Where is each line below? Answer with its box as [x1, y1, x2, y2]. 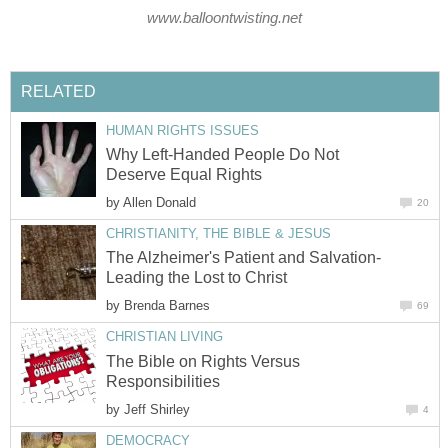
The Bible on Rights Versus [106, 352, 300, 370]
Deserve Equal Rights [106, 165, 262, 183]
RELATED [21, 82, 96, 100]
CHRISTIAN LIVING [106, 329, 223, 345]
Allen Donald [123, 195, 196, 210]
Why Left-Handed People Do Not [106, 145, 339, 163]
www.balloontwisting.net [146, 9, 302, 26]
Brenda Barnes [124, 298, 210, 314]
